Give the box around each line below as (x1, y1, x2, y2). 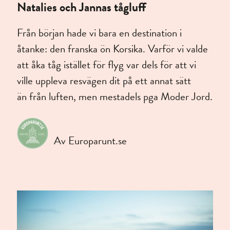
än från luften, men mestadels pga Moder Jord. (17, 88, 213, 105)
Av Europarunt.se (53, 132, 127, 149)
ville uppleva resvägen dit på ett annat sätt (17, 72, 191, 89)
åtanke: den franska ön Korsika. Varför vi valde (17, 41, 208, 57)
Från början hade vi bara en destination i (17, 25, 182, 42)
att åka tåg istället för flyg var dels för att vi (17, 56, 197, 73)
